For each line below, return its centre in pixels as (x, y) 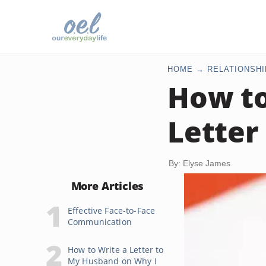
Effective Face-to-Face (112, 210)
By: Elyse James (199, 163)
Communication (100, 222)
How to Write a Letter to (116, 250)
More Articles (107, 186)
